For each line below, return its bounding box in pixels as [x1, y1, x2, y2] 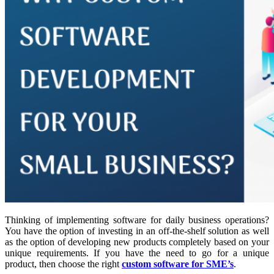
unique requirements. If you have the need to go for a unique [5, 247, 269, 258]
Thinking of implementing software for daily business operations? [5, 214, 269, 225]
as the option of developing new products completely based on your [5, 236, 269, 247]
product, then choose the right [5, 258, 122, 269]
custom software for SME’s [122, 258, 234, 269]
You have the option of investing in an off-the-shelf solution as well [5, 225, 269, 236]
